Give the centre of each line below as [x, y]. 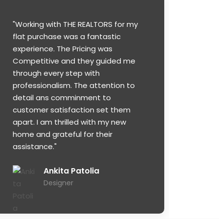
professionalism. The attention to [74, 86]
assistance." [35, 147]
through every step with [56, 73]
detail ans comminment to [62, 98]
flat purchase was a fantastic [67, 37]
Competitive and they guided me [74, 61]
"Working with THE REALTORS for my [75, 24]
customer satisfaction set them [72, 110]
